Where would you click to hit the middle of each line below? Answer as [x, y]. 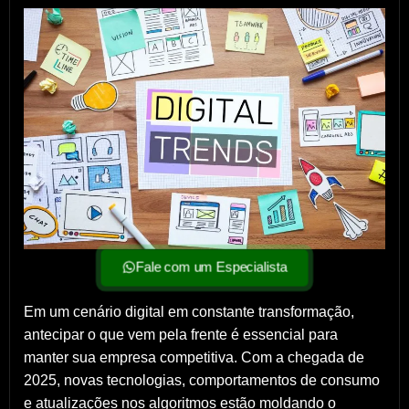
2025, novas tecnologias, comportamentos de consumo [202, 380]
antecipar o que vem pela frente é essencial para [181, 334]
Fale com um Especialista [211, 267]
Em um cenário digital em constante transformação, [189, 311]
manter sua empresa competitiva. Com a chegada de [194, 357]
